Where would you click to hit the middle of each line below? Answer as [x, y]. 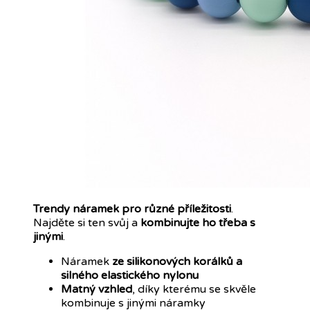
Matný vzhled [97, 289]
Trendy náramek [76, 209]
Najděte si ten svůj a [87, 222]
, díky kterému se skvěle [194, 289]
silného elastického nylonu [130, 275]
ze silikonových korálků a [176, 261]
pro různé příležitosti [176, 209]
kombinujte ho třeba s [198, 222]
